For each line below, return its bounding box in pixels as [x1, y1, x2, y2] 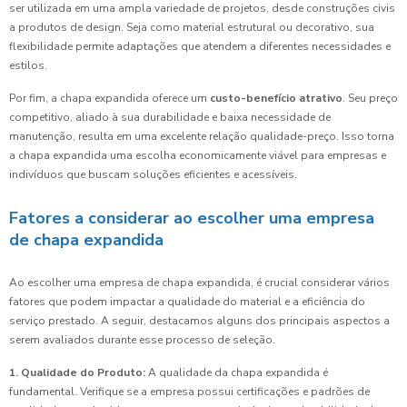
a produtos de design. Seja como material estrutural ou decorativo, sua [9, 20, 374, 35]
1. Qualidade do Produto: [9, 365, 145, 381]
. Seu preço [342, 91, 398, 106]
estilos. [9, 58, 47, 74]
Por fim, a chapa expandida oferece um [9, 91, 210, 106]
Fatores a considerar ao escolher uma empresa [9, 207, 374, 230]
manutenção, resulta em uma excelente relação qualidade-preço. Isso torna [9, 129, 394, 144]
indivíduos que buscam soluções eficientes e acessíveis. [9, 167, 297, 183]
